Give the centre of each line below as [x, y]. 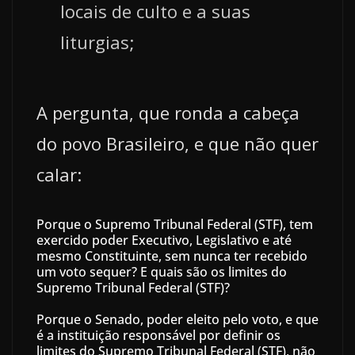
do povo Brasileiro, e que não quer [177, 143]
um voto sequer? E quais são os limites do [162, 271]
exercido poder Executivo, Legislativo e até [164, 240]
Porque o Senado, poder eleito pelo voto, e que [177, 319]
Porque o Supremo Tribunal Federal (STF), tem [175, 224]
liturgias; [97, 42]
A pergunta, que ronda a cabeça [168, 112]
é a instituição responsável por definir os [158, 335]
